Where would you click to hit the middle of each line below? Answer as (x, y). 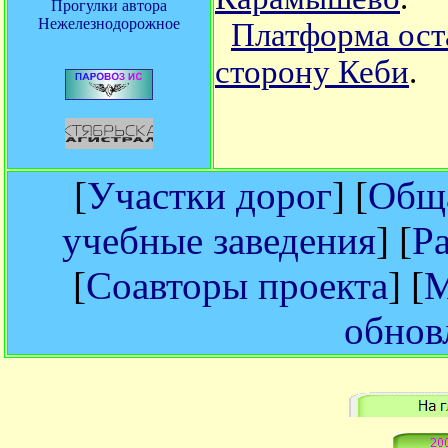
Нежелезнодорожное (109, 23)
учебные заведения (219, 240)
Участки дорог (209, 195)
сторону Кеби (312, 72)
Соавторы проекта (237, 285)
